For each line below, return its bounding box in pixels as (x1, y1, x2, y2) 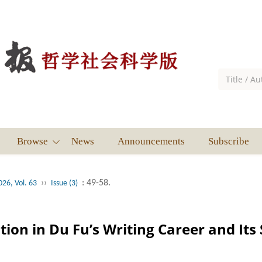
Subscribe (208, 136, 249, 147)
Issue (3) (51, 179, 78, 188)
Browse (17, 136, 48, 147)
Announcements (118, 136, 185, 147)
